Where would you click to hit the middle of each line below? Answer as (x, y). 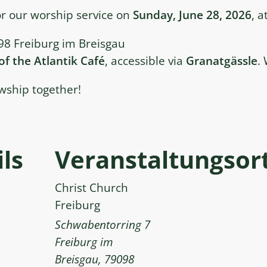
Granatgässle (222, 61)
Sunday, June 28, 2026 (192, 15)
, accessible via (145, 61)
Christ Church (91, 188)
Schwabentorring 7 (103, 225)
